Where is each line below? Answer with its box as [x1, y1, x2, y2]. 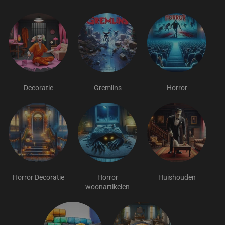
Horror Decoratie [12, 173, 64, 181]
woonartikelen [85, 182, 130, 191]
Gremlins [93, 83, 122, 92]
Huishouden [158, 173, 196, 181]
